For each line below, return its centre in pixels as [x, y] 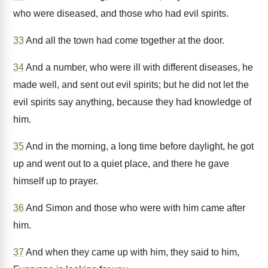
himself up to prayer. [56, 181]
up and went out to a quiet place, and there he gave [121, 164]
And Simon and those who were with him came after [135, 208]
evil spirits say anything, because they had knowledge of [132, 102]
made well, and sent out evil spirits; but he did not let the [131, 85]
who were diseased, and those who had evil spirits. [121, 13]
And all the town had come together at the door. [124, 40]
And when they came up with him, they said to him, [132, 252]
